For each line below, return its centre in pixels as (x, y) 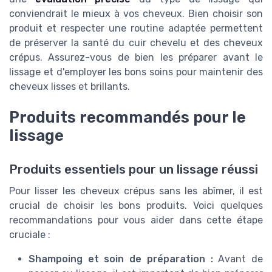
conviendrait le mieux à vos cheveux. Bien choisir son (136, 14)
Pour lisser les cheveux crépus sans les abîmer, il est (136, 191)
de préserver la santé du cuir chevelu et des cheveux (136, 43)
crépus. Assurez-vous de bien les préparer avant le (136, 58)
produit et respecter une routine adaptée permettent (136, 29)
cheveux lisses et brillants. (70, 87)
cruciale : (30, 234)
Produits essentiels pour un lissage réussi (134, 169)
